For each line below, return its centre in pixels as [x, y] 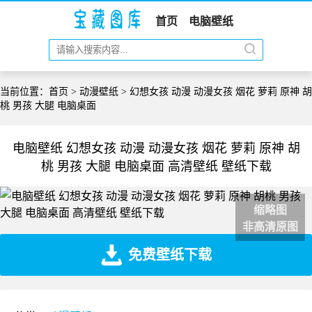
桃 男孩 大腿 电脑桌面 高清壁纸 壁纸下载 [156, 166]
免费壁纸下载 [170, 255]
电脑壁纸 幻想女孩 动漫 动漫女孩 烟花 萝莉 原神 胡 [156, 148]
